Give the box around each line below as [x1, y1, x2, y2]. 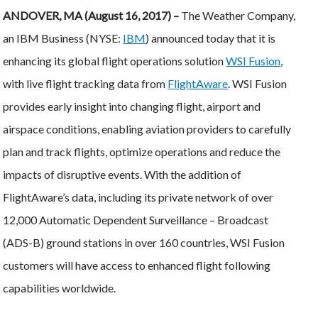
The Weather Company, [181, 8, 296, 22]
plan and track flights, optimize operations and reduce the [3, 144, 281, 158]
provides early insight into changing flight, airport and [3, 99, 261, 113]
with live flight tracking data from [3, 76, 168, 90]
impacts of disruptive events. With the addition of [3, 167, 242, 181]
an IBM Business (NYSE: [3, 31, 124, 45]
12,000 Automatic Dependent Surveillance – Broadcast [3, 212, 269, 226]
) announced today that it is [146, 31, 276, 45]
